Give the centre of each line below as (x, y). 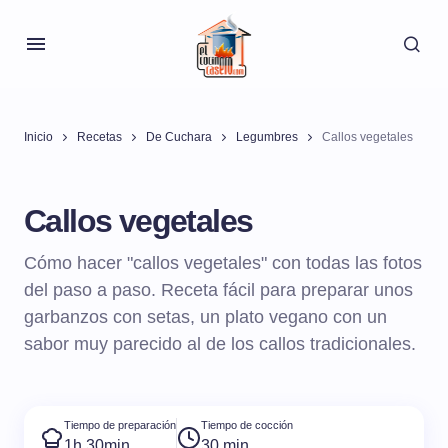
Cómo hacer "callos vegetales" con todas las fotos (223, 263)
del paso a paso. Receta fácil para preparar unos (218, 290)
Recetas (99, 137)
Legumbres (267, 137)
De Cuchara (179, 137)
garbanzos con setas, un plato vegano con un (205, 317)
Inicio (38, 137)
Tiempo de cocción (247, 425)
